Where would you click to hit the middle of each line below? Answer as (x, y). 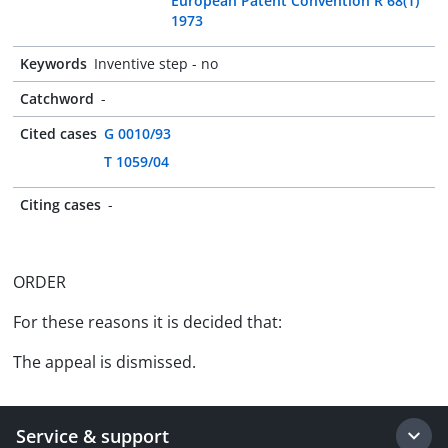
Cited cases (58, 133)
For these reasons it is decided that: (147, 322)
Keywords (53, 63)
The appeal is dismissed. (104, 362)
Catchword (57, 98)
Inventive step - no (156, 63)
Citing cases (60, 204)
